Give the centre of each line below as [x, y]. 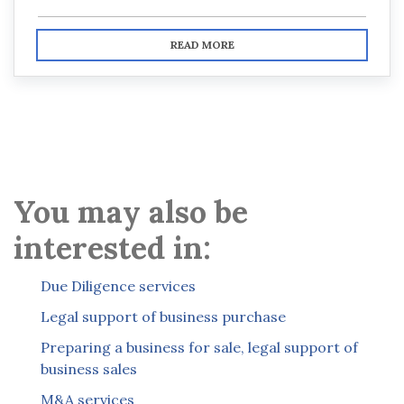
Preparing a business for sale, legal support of [199, 348]
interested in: [112, 248]
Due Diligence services [118, 286]
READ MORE [202, 45]
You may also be [131, 212]
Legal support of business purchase [163, 317]
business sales [89, 369]
